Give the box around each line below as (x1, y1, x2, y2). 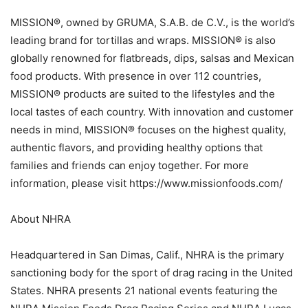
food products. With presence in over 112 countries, (10, 69, 261, 82)
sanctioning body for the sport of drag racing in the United (10, 265, 293, 279)
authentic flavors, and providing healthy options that (10, 140, 263, 154)
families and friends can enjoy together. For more (10, 158, 249, 172)
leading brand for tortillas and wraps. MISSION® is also (10, 33, 276, 47)
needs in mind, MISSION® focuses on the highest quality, (10, 122, 286, 136)
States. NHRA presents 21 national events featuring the (10, 283, 278, 297)
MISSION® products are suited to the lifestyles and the (10, 87, 275, 100)
